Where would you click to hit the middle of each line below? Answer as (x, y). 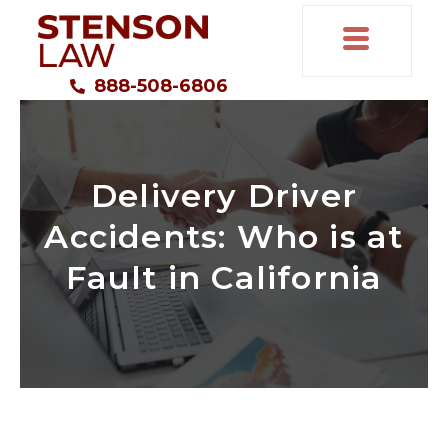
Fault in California (224, 277)
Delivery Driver (224, 195)
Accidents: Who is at (224, 236)
